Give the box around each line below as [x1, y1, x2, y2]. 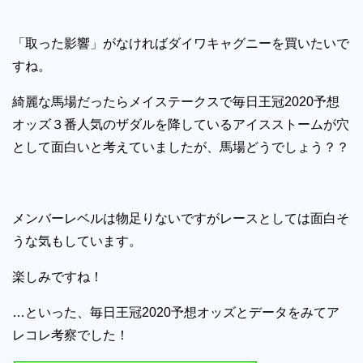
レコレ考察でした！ [12, 327, 129, 342]
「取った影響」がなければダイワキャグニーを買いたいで [12, 36, 349, 50]
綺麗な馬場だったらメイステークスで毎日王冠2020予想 [12, 94, 340, 109]
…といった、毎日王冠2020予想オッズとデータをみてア [12, 305, 340, 319]
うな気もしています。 [12, 233, 142, 248]
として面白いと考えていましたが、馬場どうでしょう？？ [12, 139, 349, 154]
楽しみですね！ [12, 269, 103, 284]
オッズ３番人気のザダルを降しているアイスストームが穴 [12, 117, 349, 131]
